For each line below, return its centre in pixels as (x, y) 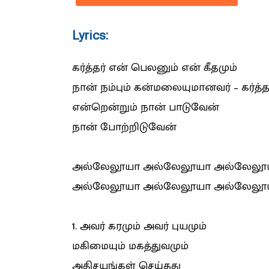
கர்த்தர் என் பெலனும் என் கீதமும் (154, 68)
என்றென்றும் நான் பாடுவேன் (145, 108)
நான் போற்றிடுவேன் (124, 128)
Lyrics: (90, 35)
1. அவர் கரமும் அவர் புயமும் (139, 227)
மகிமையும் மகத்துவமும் (130, 246)
